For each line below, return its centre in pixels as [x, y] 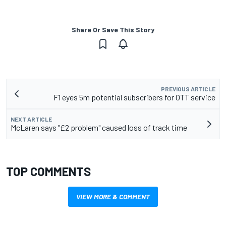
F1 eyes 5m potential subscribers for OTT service [134, 97]
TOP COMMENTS [48, 172]
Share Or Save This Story [113, 30]
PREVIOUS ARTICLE [188, 89]
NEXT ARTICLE [31, 119]
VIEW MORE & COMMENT [113, 197]
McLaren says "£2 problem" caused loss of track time [99, 128]
